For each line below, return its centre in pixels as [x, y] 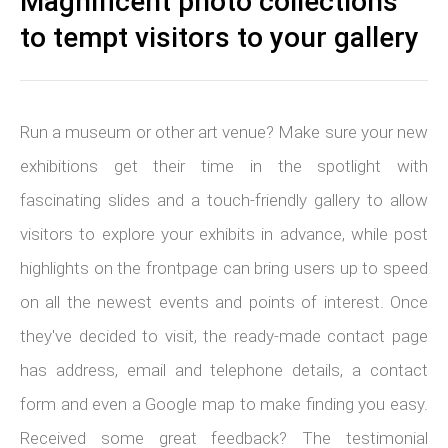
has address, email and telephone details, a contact [224, 369]
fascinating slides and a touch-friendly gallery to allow [224, 199]
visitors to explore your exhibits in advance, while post [224, 233]
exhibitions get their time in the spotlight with [224, 165]
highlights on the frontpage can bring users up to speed [224, 267]
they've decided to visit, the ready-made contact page [224, 335]
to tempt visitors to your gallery [219, 37]
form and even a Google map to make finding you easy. [224, 403]
